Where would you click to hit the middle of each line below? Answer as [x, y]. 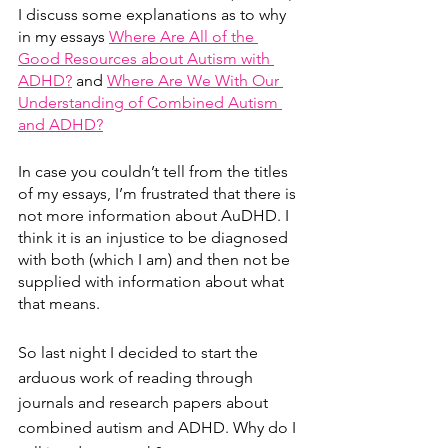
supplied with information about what [153, 281]
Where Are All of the [183, 36]
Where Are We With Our [195, 80]
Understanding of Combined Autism [150, 102]
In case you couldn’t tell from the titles [155, 171]
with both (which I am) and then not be [156, 259]
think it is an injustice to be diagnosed [155, 237]
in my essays [63, 36]
